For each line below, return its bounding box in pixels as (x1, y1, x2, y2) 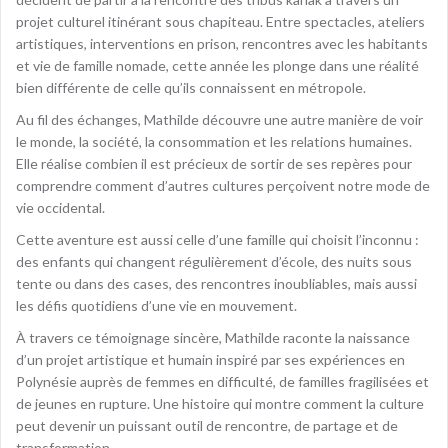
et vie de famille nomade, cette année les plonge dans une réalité (16, 56, 419, 74)
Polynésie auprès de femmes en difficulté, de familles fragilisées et (16, 372, 429, 390)
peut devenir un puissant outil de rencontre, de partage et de (16, 416, 398, 434)
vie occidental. (16, 198, 105, 216)
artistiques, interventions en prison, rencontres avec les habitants (16, 34, 428, 52)
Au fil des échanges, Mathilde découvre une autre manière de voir (16, 110, 423, 128)
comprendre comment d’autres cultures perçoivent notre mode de (16, 176, 430, 194)
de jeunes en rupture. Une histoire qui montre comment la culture (16, 394, 424, 412)
